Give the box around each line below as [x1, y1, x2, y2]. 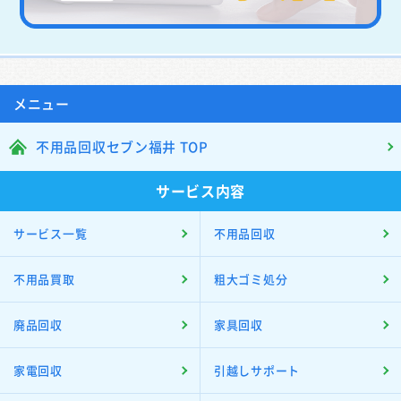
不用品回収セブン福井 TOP [36, 136, 209, 156]
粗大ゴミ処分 [214, 269, 288, 287]
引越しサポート [214, 361, 300, 379]
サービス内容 [155, 179, 246, 201]
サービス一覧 [13, 224, 88, 242]
